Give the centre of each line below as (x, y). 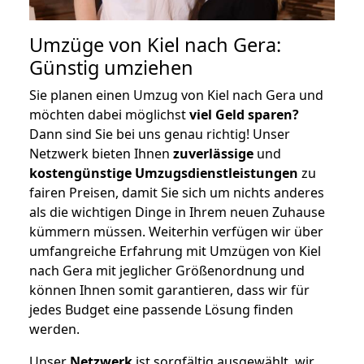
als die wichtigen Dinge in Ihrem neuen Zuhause (177, 212)
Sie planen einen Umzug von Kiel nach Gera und (176, 95)
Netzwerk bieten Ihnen (101, 153)
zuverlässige (213, 153)
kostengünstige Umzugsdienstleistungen (164, 173)
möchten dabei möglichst (109, 114)
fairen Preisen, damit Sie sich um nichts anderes (177, 192)
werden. (54, 329)
